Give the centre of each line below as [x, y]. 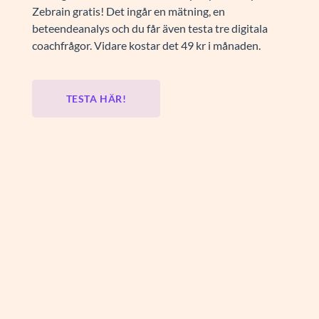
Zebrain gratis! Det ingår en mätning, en [128, 11]
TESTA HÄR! [96, 99]
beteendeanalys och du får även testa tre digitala [150, 28]
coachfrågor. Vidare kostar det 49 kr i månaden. [147, 46]
